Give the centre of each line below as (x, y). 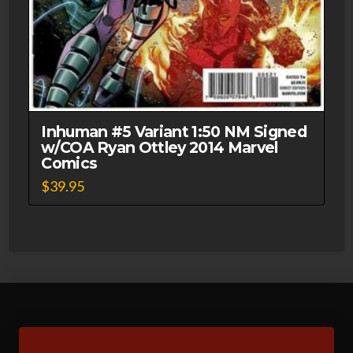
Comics (69, 163)
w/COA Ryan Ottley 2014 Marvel (160, 148)
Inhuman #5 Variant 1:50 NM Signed (174, 132)
